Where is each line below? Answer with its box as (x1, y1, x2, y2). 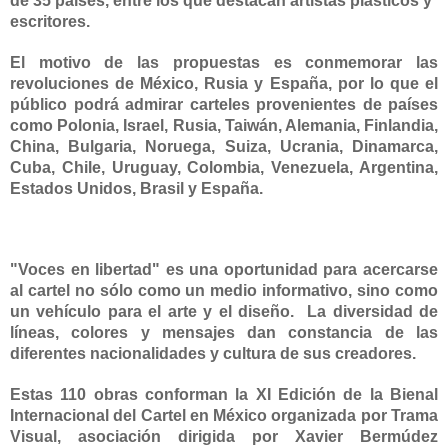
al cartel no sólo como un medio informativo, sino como (10, 281, 438, 299)
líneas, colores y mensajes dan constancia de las (10, 323, 438, 341)
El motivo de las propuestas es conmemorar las (10, 53, 438, 71)
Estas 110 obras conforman (10, 385, 236, 403)
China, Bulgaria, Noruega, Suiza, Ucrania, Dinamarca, (10, 137, 438, 155)
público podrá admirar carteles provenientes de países (10, 95, 438, 113)
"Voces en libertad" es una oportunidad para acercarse (10, 260, 438, 278)
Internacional (10, 406, 109, 424)
